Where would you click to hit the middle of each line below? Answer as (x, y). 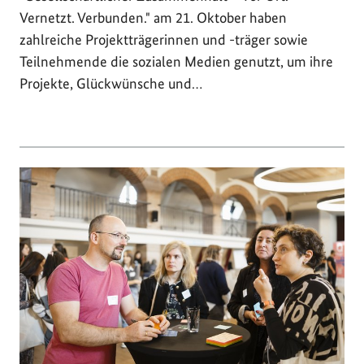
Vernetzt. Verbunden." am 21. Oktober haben (153, 17)
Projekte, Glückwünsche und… (111, 83)
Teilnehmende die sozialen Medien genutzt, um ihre (176, 61)
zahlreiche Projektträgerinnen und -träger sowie (164, 39)
